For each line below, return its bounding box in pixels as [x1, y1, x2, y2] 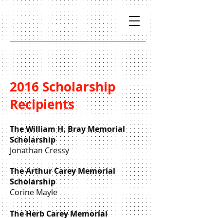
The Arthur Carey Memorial [10, 165, 115, 176]
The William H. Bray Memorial [10, 124, 125, 134]
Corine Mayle [10, 187, 57, 198]
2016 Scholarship [10, 78, 115, 95]
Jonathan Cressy [10, 145, 71, 156]
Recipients [10, 95, 74, 113]
